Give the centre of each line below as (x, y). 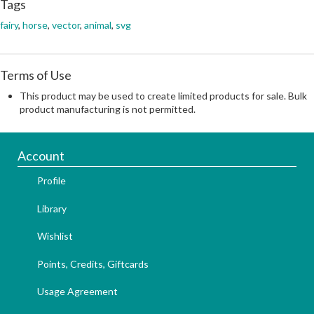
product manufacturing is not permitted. (108, 109)
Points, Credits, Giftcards (93, 264)
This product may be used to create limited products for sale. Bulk (163, 95)
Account (41, 155)
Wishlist (55, 236)
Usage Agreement (77, 292)
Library (52, 208)
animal (98, 25)
